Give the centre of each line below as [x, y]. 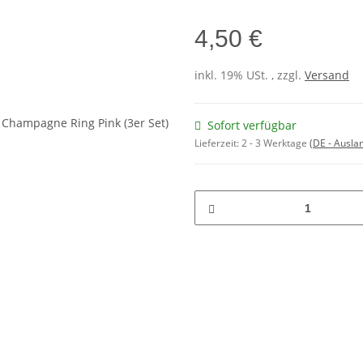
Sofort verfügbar [252, 126]
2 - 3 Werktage [275, 143]
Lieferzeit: [218, 143]
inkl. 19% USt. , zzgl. [250, 75]
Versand [327, 75]
